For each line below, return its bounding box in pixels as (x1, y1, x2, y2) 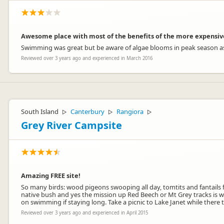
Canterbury (70, 107, 104, 116)
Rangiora (116, 107, 143, 116)
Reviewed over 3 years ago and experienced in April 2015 (21, 209, 148, 216)
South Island (21, 107, 58, 116)
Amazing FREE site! (21, 171, 80, 180)
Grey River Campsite (21, 118, 122, 132)
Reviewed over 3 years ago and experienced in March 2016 (21, 55, 152, 61)
